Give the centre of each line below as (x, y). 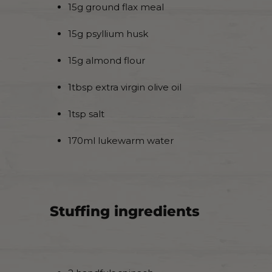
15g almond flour (107, 61)
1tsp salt (86, 114)
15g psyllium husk (108, 34)
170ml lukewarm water (121, 141)
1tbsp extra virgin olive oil (125, 87)
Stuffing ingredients (125, 212)
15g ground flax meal (116, 7)
